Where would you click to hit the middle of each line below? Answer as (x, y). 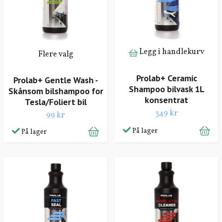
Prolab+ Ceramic (166, 78)
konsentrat (166, 100)
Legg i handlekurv (172, 52)
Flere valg (55, 55)
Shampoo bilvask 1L (166, 89)
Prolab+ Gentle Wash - (55, 80)
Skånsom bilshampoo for (55, 91)
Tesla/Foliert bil (55, 102)
